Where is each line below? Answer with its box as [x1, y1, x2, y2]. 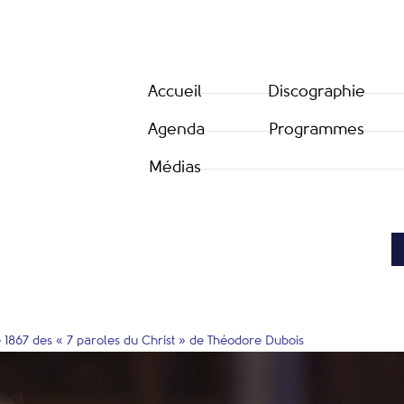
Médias [149, 160, 201, 176]
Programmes [269, 122, 364, 138]
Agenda [148, 122, 205, 138]
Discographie [268, 84, 365, 100]
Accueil [148, 84, 202, 100]
